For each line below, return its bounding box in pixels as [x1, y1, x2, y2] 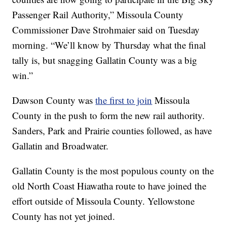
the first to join [95, 94, 153, 107]
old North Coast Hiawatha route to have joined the [12, 179, 207, 193]
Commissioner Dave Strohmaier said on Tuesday [12, 23, 200, 36]
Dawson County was [12, 94, 96, 107]
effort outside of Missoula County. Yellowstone [12, 195, 195, 208]
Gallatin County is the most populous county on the [12, 164, 214, 177]
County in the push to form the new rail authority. [12, 109, 205, 122]
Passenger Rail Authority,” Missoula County [12, 8, 184, 21]
